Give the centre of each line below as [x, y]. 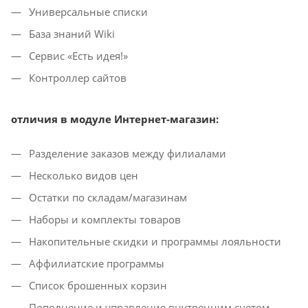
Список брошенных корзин [97, 285]
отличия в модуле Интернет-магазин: [115, 119]
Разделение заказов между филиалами [126, 153]
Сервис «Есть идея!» [77, 56]
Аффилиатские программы [95, 263]
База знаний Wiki [70, 34]
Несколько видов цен [82, 175]
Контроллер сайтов [76, 78]
